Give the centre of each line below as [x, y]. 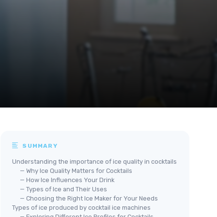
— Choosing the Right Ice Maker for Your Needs [89, 198]
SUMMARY [39, 146]
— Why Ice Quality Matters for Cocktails [76, 170]
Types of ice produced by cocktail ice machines [81, 207]
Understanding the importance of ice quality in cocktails [94, 161]
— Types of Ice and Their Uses [63, 189]
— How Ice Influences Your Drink [67, 180]
